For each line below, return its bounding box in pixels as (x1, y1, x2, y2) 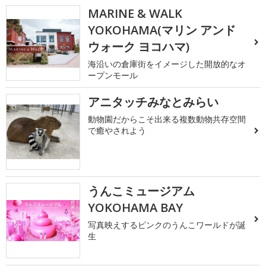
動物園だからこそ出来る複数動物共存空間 (88, 113, 246, 125)
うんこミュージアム (88, 182, 195, 199)
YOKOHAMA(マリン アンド (88, 22, 236, 38)
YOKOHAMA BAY (88, 199, 183, 216)
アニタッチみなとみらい (88, 94, 219, 110)
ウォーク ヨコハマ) (88, 39, 190, 55)
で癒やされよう (88, 125, 147, 137)
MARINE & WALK (88, 5, 183, 21)
